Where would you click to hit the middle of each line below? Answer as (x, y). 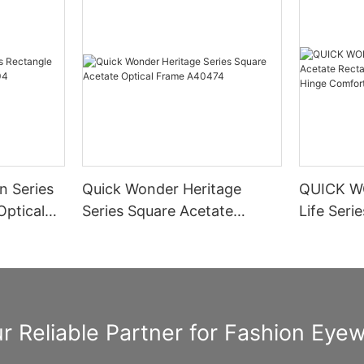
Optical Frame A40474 (160, 232)
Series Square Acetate (158, 210)
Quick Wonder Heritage (162, 188)
